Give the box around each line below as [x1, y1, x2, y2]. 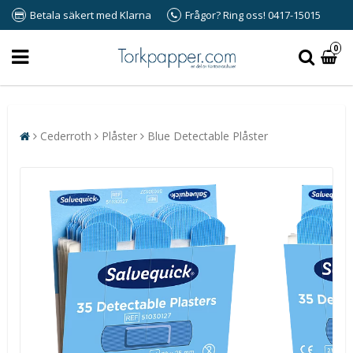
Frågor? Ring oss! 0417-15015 [185, 8, 321, 22]
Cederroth [40, 128, 91, 143]
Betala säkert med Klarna [30, 8, 151, 22]
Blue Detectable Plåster [147, 128, 268, 143]
